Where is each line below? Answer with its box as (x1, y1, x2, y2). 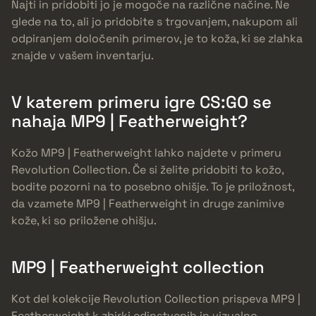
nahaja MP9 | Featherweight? (11, 110, 248, 133)
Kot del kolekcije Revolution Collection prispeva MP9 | (11, 291, 300, 306)
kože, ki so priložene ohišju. (11, 213, 157, 228)
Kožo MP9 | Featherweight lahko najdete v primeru (11, 145, 281, 160)
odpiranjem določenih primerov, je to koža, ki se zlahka (11, 31, 303, 47)
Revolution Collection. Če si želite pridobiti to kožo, (11, 162, 284, 177)
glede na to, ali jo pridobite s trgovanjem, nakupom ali (11, 14, 298, 30)
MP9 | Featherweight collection (11, 256, 265, 278)
